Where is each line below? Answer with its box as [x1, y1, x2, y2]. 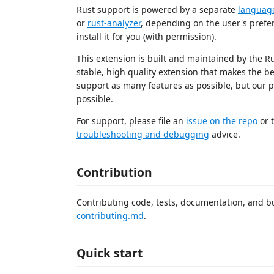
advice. [209, 128, 240, 140]
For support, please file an [76, 115, 186, 127]
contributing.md [76, 209, 144, 221]
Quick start [76, 245, 143, 261]
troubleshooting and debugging [76, 128, 209, 140]
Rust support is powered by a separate [76, 4, 238, 15]
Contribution [76, 163, 152, 180]
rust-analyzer [87, 17, 141, 29]
